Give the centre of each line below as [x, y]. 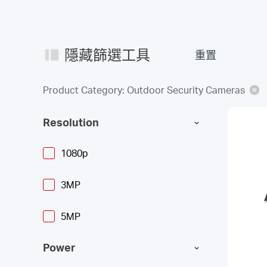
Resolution [71, 122]
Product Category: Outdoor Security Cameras [144, 90]
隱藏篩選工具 [107, 55]
